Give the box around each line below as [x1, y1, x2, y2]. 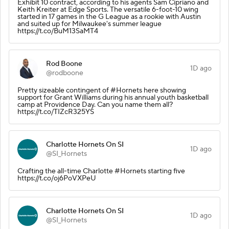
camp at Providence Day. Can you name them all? [17, 100, 173, 109]
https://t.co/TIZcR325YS [17, 107, 94, 117]
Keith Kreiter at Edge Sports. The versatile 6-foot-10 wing [17, 5, 198, 14]
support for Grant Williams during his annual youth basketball [17, 93, 209, 102]
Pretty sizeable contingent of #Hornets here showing [17, 85, 186, 95]
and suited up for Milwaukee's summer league [17, 19, 162, 29]
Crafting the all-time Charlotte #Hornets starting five [17, 166, 185, 176]
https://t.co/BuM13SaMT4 [17, 26, 98, 36]
